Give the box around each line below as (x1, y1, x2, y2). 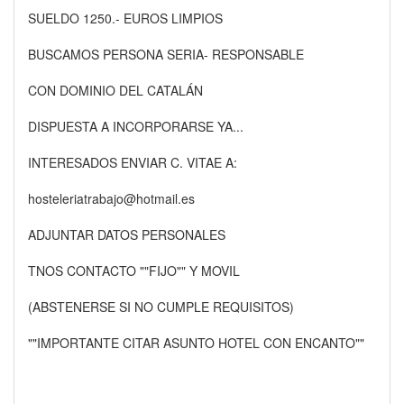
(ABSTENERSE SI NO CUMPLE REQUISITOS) (28, 298, 294, 316)
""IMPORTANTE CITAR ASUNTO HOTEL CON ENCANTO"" (28, 334, 364, 352)
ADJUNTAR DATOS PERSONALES (28, 225, 225, 243)
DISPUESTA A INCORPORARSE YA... (28, 117, 243, 135)
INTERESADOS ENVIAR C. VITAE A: (28, 153, 237, 171)
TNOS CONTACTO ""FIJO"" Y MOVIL (28, 262, 240, 280)
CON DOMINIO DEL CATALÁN (28, 81, 203, 99)
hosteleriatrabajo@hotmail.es (28, 189, 195, 207)
